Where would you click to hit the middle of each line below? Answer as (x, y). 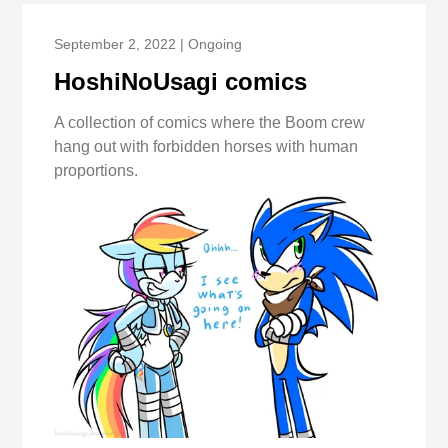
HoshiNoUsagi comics (181, 82)
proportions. (96, 171)
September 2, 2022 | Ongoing (148, 44)
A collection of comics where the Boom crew (210, 123)
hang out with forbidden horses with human (206, 147)
